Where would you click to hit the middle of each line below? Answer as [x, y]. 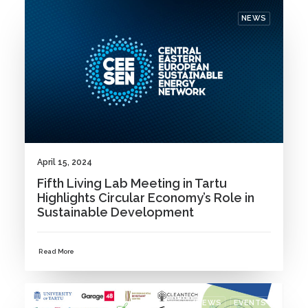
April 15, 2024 [65, 163]
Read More [56, 252]
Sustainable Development [115, 212]
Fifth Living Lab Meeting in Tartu [132, 184]
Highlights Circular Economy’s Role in [146, 198]
